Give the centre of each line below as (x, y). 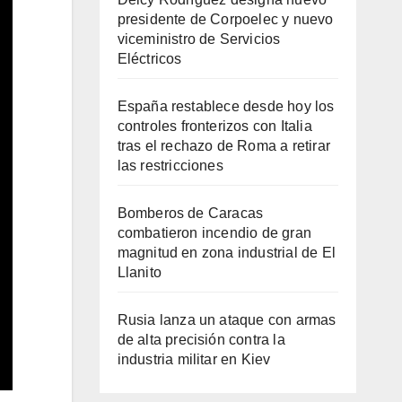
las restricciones (170, 165)
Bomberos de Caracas (190, 213)
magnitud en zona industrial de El (227, 252)
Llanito (139, 272)
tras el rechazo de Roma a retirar (224, 145)
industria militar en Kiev (194, 359)
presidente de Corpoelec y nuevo (225, 19)
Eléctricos (149, 58)
